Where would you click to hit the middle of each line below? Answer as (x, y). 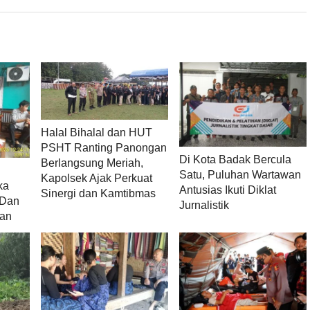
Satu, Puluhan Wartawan (240, 175)
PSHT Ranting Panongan (103, 147)
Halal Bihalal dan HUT (96, 132)
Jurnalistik (204, 206)
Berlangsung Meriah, (92, 163)
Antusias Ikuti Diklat (227, 190)
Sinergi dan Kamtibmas (98, 193)
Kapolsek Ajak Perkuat (96, 178)
